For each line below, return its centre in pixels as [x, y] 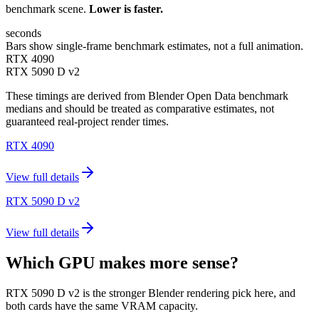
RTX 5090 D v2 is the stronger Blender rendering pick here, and [151, 293]
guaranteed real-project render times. [87, 122]
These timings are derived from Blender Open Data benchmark [147, 96]
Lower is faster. [126, 9]
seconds [23, 33]
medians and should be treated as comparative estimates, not [140, 109]
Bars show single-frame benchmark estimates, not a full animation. [155, 46]
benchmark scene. [46, 9]
